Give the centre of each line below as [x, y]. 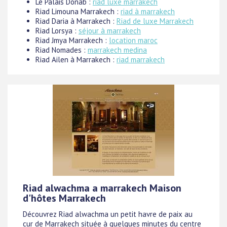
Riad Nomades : [62, 50]
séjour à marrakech [110, 31]
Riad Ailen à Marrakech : [76, 60]
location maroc [133, 40]
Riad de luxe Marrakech [155, 21]
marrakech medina [117, 50]
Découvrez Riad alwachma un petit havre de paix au [108, 214]
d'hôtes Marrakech [64, 198]
